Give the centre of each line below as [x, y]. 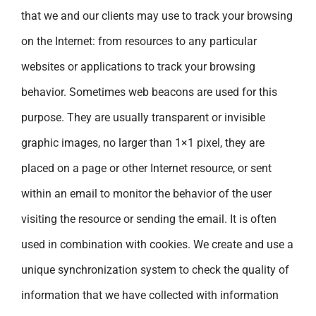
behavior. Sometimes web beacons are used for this [149, 92]
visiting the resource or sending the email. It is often [149, 219]
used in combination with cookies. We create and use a [157, 244]
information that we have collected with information [150, 295]
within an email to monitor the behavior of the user [146, 193]
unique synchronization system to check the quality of [155, 269]
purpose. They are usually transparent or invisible [143, 117]
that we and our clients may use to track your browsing [157, 16]
